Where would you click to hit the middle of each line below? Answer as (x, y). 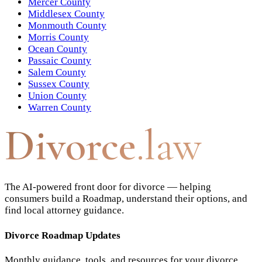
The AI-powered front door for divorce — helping (108, 187)
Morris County (58, 37)
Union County (57, 95)
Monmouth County (67, 25)
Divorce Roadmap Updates (63, 235)
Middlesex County (66, 13)
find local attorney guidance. (64, 210)
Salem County (57, 72)
